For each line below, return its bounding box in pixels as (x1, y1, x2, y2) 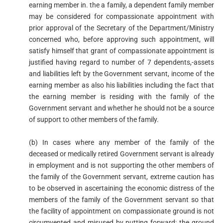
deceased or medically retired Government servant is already (28, 150, 215, 158)
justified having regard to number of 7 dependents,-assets (28, 58, 215, 66)
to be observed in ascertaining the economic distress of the (28, 184, 215, 193)
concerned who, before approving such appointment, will (28, 35, 215, 43)
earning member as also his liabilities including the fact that (28, 81, 215, 89)
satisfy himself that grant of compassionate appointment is (28, 46, 215, 55)
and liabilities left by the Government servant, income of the (28, 69, 215, 78)
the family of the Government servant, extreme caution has (28, 173, 215, 181)
